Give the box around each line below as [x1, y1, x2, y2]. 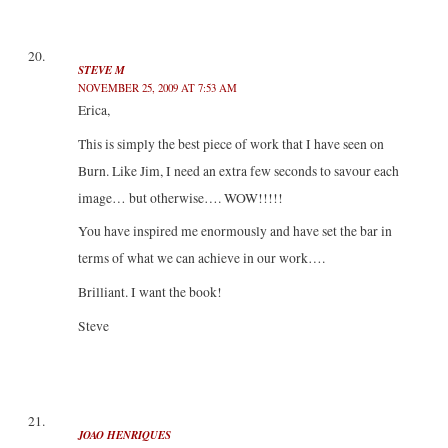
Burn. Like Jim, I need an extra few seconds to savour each [77, 161, 399, 180]
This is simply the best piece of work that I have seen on [77, 134, 384, 153]
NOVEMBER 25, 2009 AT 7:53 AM [77, 79, 237, 95]
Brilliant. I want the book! [77, 283, 222, 302]
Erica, [77, 100, 110, 119]
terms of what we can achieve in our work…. [77, 249, 325, 268]
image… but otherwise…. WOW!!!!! [77, 188, 283, 207]
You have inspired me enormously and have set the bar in [77, 222, 392, 241]
